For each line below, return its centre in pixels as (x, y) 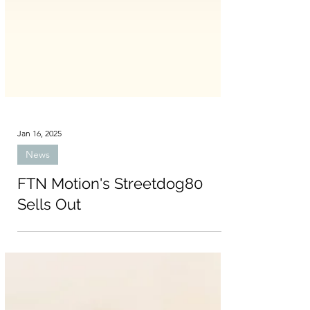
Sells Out (49, 242)
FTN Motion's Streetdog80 (110, 221)
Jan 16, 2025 (39, 171)
